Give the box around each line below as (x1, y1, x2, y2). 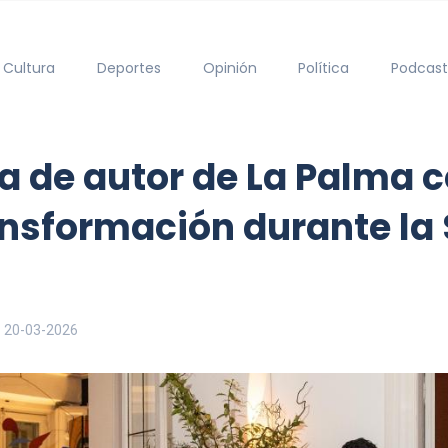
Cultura (3, 57, 56, 78)
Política (298, 57, 350, 78)
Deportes (96, 57, 161, 78)
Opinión (202, 57, 257, 78)
